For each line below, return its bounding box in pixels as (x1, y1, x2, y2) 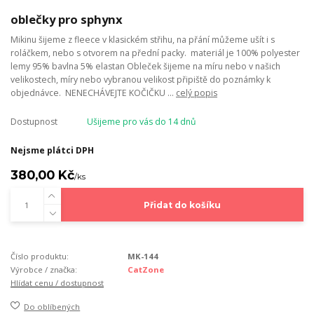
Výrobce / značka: (11, 264, 77, 275)
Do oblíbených (24, 301, 81, 313)
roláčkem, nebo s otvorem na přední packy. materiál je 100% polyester (11, 46, 300, 59)
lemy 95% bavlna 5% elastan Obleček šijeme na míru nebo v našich (11, 60, 280, 72)
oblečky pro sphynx (11, 11, 123, 27)
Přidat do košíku (143, 199, 221, 210)
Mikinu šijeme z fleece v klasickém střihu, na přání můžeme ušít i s (11, 33, 275, 46)
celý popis (176, 86, 217, 99)
